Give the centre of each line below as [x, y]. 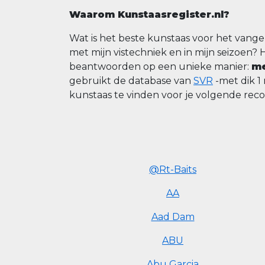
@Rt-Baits [173, 169]
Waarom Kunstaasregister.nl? [149, 14]
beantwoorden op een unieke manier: [160, 67]
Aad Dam [173, 217]
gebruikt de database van [131, 81]
